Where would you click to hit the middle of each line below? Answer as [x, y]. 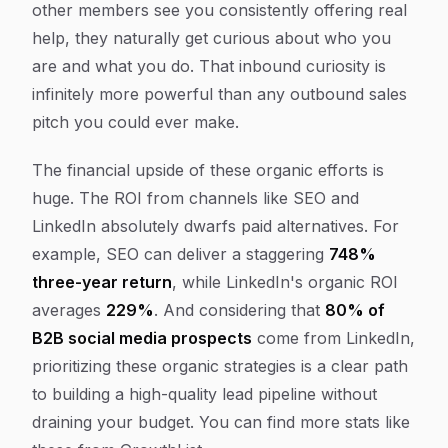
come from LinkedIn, [333, 338]
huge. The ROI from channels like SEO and [195, 198]
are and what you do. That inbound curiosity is [209, 66]
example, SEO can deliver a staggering [180, 254]
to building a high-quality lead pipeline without [204, 394]
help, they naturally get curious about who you [211, 38]
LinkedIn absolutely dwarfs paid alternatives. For [215, 226]
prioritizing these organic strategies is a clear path [220, 366]
